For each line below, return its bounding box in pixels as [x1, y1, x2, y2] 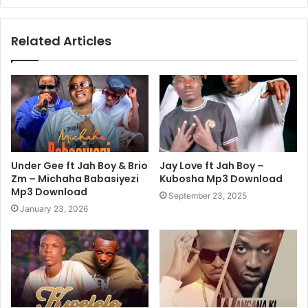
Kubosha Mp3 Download [159, 171, 283, 186]
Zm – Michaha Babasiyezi [11, 171, 139, 186]
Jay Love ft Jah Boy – [159, 158, 264, 173]
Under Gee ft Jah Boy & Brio [11, 158, 148, 173]
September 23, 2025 [168, 190, 247, 201]
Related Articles [11, 32, 111, 49]
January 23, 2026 [20, 203, 88, 214]
